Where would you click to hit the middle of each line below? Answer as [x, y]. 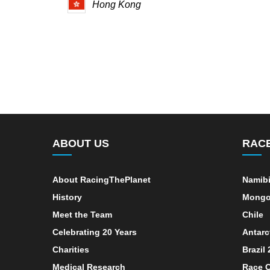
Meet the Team [82, 214]
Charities [71, 249]
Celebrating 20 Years [95, 232]
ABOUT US [81, 143]
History [67, 197]
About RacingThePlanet [102, 179]
